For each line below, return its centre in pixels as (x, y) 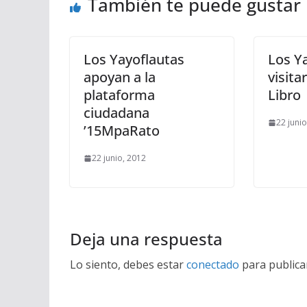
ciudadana (116, 113)
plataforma (119, 95)
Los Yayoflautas (134, 59)
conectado (213, 265)
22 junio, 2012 (119, 158)
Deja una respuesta (146, 239)
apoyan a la (120, 77)
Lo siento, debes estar (128, 265)
